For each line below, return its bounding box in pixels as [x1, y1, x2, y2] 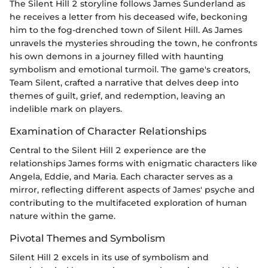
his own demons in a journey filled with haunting [10, 50, 224, 62]
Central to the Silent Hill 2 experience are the [10, 145, 206, 156]
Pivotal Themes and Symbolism [10, 232, 165, 245]
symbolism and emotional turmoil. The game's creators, [10, 63, 250, 75]
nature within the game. [10, 211, 115, 222]
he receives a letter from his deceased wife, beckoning [10, 11, 248, 22]
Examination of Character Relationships [10, 124, 206, 137]
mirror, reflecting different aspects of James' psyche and [10, 184, 255, 196]
